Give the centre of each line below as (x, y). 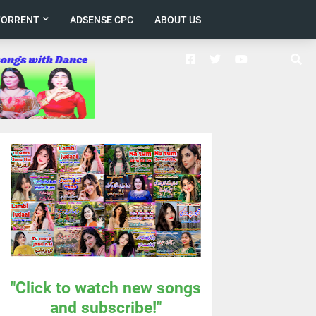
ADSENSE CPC (102, 20)
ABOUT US (178, 20)
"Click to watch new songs (106, 288)
